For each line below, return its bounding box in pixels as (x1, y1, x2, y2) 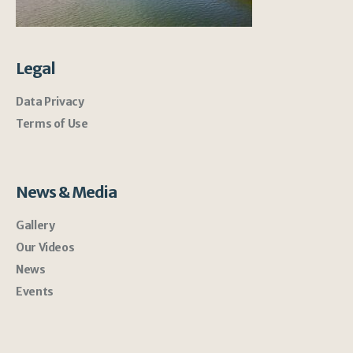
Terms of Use (16, 116, 88, 131)
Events (16, 284, 54, 299)
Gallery (16, 217, 55, 232)
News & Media (16, 181, 117, 202)
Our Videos (16, 240, 75, 255)
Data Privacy (16, 94, 84, 109)
